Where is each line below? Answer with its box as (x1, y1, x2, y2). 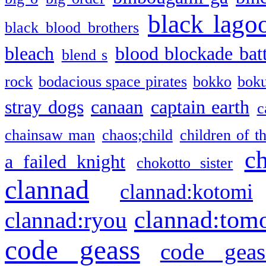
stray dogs (5, 96, 84, 118)
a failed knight (5, 151, 126, 172)
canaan (91, 96, 143, 118)
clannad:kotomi (120, 179, 253, 204)
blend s (61, 46, 108, 64)
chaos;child (102, 126, 173, 144)
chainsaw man (5, 126, 95, 144)
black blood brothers (5, 18, 139, 36)
